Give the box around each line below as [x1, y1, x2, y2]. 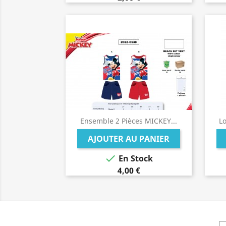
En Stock [117, 153, 153, 164]
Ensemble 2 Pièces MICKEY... [80, 116, 177, 126]
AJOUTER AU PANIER [88, 133, 169, 144]
